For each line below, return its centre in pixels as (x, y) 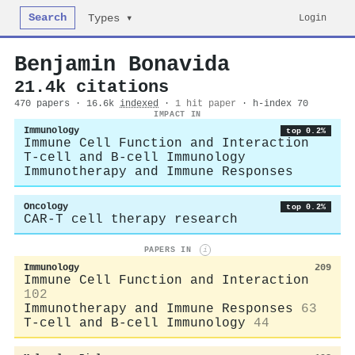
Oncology (46, 207)
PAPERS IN (170, 250)
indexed (139, 104)
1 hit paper (206, 104)
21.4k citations (92, 87)
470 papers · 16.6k (67, 104)
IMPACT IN (177, 114)
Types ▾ (111, 19)
